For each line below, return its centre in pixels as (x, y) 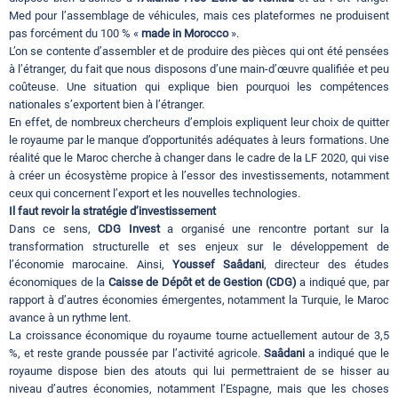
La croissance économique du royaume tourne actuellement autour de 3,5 (199, 336)
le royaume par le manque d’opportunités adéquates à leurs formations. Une (199, 140)
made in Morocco (185, 34)
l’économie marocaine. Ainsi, (91, 265)
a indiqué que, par (343, 283)
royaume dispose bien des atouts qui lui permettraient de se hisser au (199, 371)
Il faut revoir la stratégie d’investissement (112, 211)
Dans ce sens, (54, 229)
